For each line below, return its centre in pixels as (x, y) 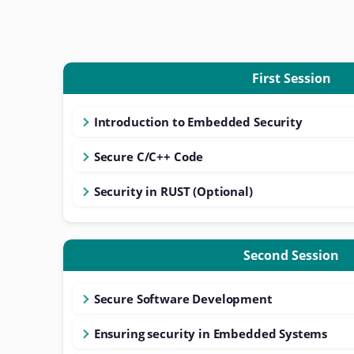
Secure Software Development (183, 299)
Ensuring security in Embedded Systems (211, 333)
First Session (291, 78)
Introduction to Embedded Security (198, 122)
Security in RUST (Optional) (173, 191)
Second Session (291, 255)
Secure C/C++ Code (149, 156)
